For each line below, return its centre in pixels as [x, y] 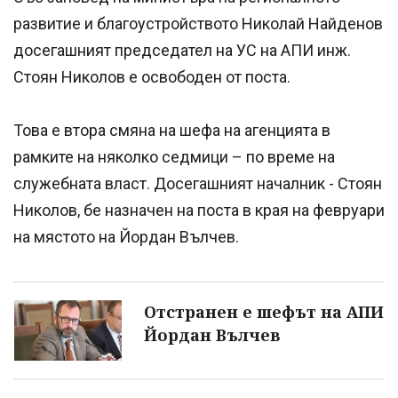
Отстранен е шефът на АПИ [264, 312]
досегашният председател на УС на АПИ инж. [182, 51]
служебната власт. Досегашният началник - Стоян [198, 184]
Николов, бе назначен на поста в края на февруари [199, 211]
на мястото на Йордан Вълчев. [126, 237]
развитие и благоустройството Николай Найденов [198, 24]
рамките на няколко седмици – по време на [174, 157]
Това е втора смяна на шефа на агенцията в [172, 131]
